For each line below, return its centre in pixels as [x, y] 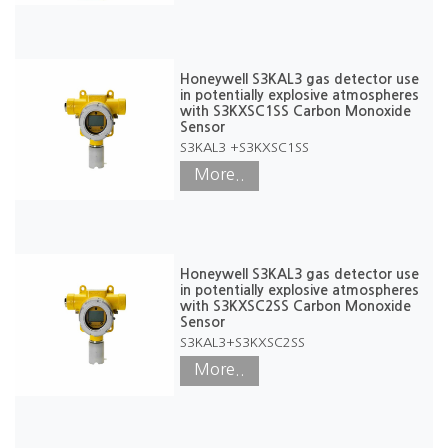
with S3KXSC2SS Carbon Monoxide [295, 306]
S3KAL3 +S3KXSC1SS [244, 147]
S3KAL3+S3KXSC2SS [242, 343]
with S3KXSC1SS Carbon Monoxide [295, 110]
